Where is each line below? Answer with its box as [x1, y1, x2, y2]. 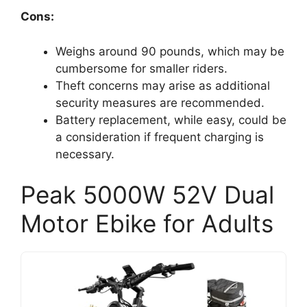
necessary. [56, 147, 114, 161]
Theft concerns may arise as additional [56, 78, 270, 93]
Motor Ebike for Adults [21, 209, 273, 238]
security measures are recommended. [56, 95, 265, 110]
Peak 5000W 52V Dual [21, 180, 274, 209]
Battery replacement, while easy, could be [56, 112, 286, 127]
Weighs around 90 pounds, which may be [56, 44, 284, 58]
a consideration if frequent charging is [56, 130, 264, 144]
